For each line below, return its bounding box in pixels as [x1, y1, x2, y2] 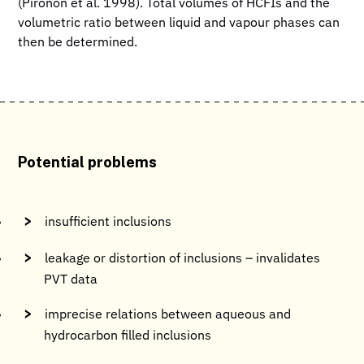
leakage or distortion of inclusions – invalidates [45, 252, 321, 266]
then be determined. [18, 36, 138, 50]
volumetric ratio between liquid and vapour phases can [18, 16, 340, 30]
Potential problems [18, 152, 158, 171]
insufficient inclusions [45, 215, 172, 229]
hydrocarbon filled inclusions [44, 329, 212, 343]
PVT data [44, 273, 98, 287]
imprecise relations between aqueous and [45, 308, 292, 322]
